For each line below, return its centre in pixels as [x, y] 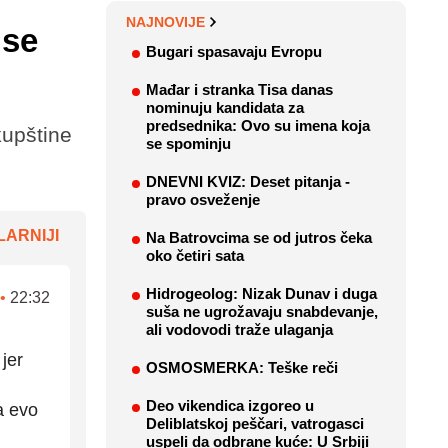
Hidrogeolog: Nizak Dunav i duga [261, 294]
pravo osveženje [203, 200]
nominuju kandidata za [225, 108]
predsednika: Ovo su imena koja [258, 126]
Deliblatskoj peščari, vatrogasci [255, 424]
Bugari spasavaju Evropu [234, 52]
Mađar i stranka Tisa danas [239, 90]
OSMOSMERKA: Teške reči [242, 368]
